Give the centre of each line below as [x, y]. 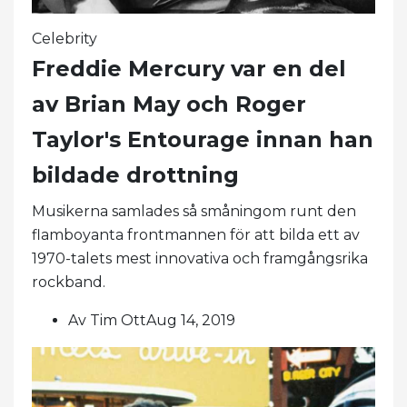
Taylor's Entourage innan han [203, 140]
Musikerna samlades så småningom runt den [194, 212]
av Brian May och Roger [169, 104]
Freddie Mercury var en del [189, 69]
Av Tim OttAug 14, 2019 [152, 321]
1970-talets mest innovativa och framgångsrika [200, 259]
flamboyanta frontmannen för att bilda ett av [196, 235]
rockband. [69, 283]
